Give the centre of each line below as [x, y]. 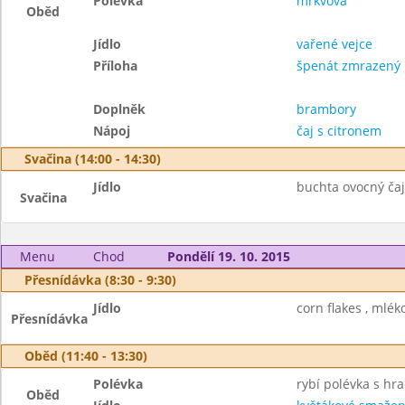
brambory [326, 109]
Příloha [116, 66]
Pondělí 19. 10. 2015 [228, 256]
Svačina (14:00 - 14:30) [93, 159]
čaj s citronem [339, 131]
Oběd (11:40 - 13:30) [86, 356]
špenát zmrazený [348, 66]
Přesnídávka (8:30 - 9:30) [100, 280]
